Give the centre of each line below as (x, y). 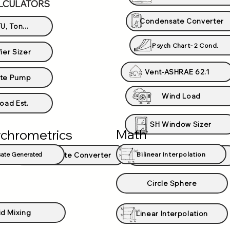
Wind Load (181, 96)
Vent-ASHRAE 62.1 (177, 72)
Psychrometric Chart (182, 156)
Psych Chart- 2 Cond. (185, 45)
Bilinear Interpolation (171, 154)
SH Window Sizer (181, 124)
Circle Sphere (172, 183)
